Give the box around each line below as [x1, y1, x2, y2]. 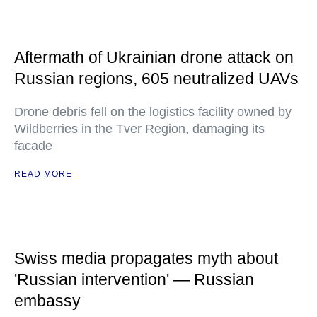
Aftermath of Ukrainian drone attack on [14, 48, 294, 67]
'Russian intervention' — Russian [14, 270, 254, 289]
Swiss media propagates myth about [14, 249, 278, 267]
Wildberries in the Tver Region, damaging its [14, 122, 265, 136]
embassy [14, 292, 81, 310]
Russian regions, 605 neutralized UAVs [14, 69, 299, 88]
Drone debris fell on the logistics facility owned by [14, 105, 292, 119]
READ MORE [14, 169, 72, 179]
